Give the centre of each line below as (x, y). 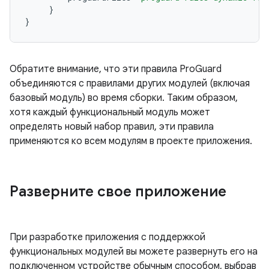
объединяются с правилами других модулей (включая (130, 83)
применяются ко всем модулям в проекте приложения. (131, 141)
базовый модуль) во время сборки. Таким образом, (124, 98)
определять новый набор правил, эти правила (112, 127)
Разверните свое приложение (118, 192)
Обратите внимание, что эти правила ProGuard (116, 69)
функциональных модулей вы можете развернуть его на (134, 252)
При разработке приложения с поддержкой (107, 237)
